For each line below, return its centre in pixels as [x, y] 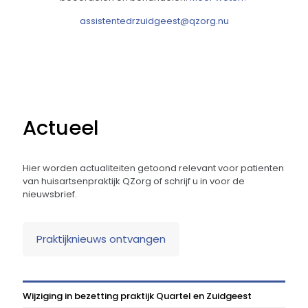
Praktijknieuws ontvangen [101, 239]
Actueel [61, 128]
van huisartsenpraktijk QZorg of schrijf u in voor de [134, 181]
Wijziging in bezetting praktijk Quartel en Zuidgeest [137, 296]
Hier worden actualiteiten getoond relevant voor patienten [153, 168]
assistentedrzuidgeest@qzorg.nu [154, 21]
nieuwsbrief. [50, 195]
